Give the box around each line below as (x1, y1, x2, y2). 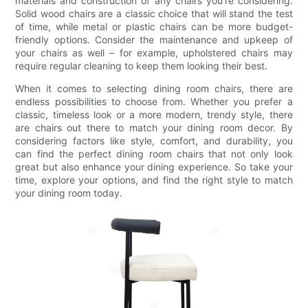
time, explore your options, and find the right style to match (15, 173, 293, 186)
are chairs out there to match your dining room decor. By (15, 121, 293, 133)
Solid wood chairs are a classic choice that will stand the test (15, 7, 293, 19)
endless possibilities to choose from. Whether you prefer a (15, 95, 293, 107)
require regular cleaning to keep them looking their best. (15, 59, 268, 71)
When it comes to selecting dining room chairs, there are (15, 82, 293, 94)
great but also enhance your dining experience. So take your (15, 160, 293, 173)
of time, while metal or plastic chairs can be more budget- (15, 20, 293, 32)
